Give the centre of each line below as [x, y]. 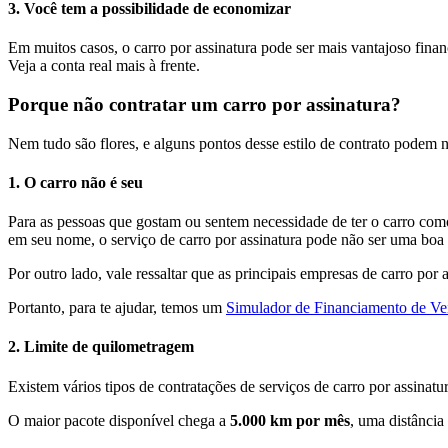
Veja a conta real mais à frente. [104, 66]
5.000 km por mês [290, 420]
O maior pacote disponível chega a [119, 420]
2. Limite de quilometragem [101, 347]
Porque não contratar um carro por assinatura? [204, 104]
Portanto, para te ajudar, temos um [117, 308]
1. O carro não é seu [75, 182]
